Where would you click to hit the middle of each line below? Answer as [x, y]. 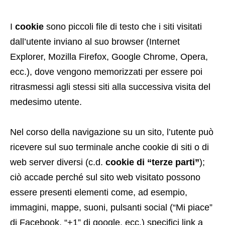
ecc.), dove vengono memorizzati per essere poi [106, 72]
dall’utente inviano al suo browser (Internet [95, 42]
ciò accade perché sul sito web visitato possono [105, 177]
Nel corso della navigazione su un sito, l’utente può [112, 132]
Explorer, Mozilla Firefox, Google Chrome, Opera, [109, 57]
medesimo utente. [46, 102]
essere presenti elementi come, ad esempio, [99, 192]
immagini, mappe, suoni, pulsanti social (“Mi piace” [111, 207]
